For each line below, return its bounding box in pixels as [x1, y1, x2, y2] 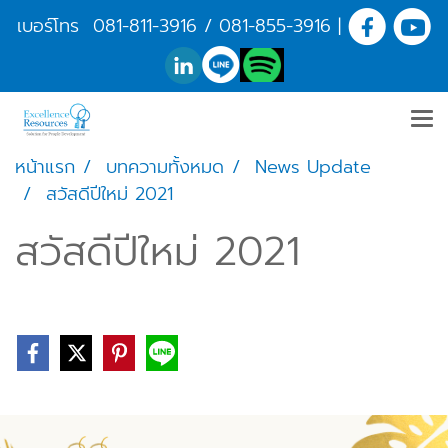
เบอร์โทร [17, 11, 93, 40]
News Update [255, 153, 371, 181]
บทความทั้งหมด [106, 153, 224, 181]
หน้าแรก [15, 153, 75, 181]
